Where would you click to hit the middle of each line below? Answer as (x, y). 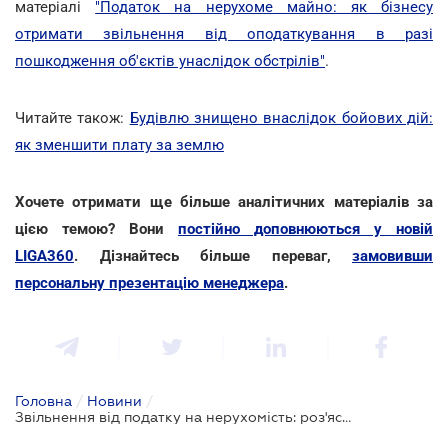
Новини (114, 400)
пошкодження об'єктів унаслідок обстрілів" (170, 60)
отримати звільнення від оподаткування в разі (224, 33)
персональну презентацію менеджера (149, 282)
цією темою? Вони (96, 228)
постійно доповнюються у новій (305, 228)
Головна (43, 400)
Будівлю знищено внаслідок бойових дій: (281, 117)
